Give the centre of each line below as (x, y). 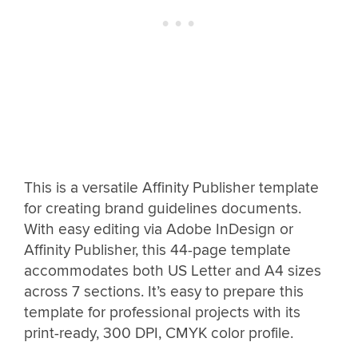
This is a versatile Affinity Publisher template (171, 188)
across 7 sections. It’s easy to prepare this (164, 292)
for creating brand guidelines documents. (163, 209)
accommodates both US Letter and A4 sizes (173, 271)
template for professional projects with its (162, 313)
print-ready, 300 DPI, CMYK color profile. (161, 334)
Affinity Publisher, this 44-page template (157, 251)
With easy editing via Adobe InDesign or (159, 230)
